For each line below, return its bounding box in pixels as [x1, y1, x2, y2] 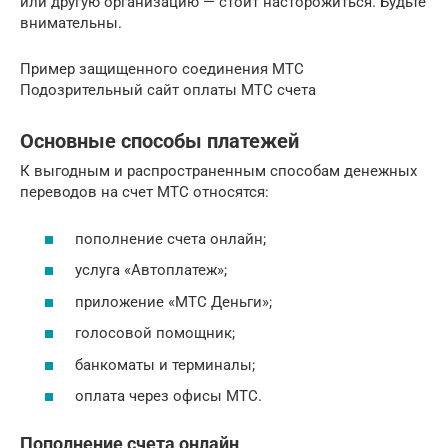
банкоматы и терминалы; [75, 355, 255, 374]
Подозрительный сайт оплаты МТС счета [20, 81, 316, 100]
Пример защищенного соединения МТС [20, 60, 304, 79]
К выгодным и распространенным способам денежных [20, 162, 417, 181]
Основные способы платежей [20, 129, 299, 153]
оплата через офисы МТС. [75, 387, 262, 406]
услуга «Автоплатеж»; [75, 261, 227, 280]
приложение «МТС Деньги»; [75, 292, 272, 311]
